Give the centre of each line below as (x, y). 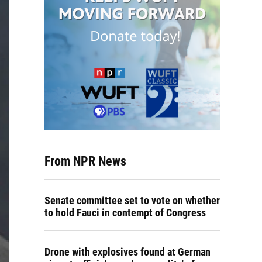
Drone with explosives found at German (127, 252)
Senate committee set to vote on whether (132, 200)
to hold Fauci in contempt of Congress (125, 213)
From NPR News (85, 161)
